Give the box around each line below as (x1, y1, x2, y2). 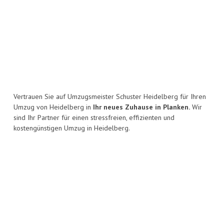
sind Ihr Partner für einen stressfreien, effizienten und (13, 113, 174, 122)
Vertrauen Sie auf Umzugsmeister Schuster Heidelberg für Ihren (13, 92, 206, 101)
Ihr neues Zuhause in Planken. (93, 102, 190, 112)
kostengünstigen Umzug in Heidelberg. (13, 123, 130, 133)
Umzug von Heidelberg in (13, 102, 93, 112)
